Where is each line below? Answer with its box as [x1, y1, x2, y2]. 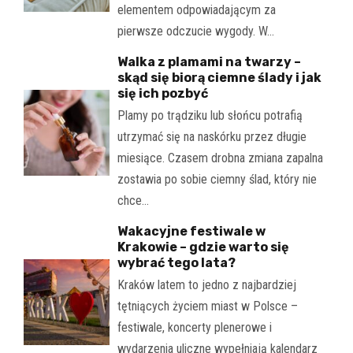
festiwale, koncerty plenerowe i [117, 320, 272, 336]
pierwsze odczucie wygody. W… [117, 24, 274, 39]
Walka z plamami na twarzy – [117, 54, 301, 70]
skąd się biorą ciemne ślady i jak [117, 70, 321, 86]
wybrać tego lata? [117, 255, 236, 271]
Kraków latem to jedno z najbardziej [117, 277, 296, 293]
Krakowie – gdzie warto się [117, 240, 289, 255]
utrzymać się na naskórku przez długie [117, 129, 307, 145]
